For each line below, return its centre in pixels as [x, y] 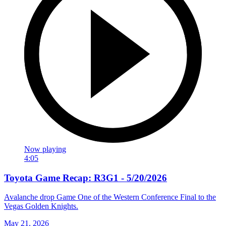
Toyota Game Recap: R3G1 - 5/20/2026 [86, 178]
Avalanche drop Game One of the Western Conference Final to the [110, 197]
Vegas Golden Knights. [41, 206]
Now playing [45, 149]
